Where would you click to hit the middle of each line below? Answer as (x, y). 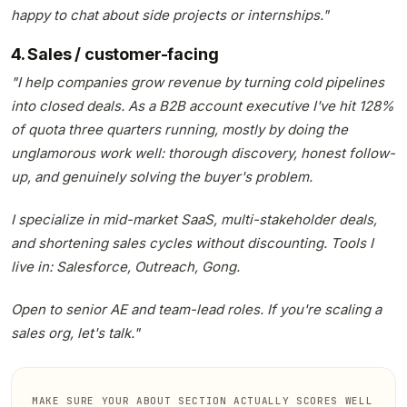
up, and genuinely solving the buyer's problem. (162, 177)
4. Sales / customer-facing (115, 55)
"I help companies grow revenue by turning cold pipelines (198, 83)
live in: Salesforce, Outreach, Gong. (125, 267)
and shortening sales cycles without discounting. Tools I (192, 243)
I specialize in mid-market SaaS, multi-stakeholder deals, (194, 220)
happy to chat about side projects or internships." (170, 15)
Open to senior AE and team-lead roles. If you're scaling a (196, 309)
